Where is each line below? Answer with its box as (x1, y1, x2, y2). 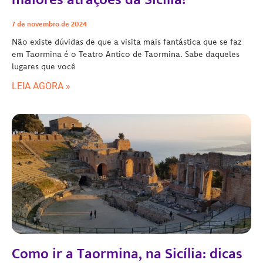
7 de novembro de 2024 (12, 19, 87, 28)
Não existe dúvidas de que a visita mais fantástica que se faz (12, 36, 241, 47)
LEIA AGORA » (12, 80, 70, 92)
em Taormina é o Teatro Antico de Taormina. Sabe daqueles (12, 48, 240, 59)
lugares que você (12, 60, 76, 72)
